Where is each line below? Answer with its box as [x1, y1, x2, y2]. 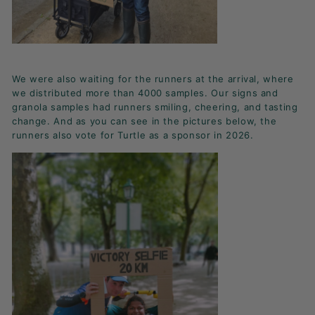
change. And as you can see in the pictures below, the [12, 115, 277, 127]
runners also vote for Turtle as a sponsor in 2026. [12, 129, 254, 141]
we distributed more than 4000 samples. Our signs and [12, 87, 278, 99]
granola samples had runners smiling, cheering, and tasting [12, 101, 298, 113]
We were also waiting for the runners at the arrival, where [12, 73, 294, 85]
